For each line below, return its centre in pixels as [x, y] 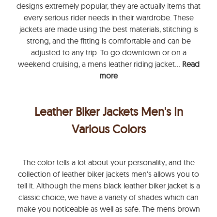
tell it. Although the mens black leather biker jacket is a [108, 186]
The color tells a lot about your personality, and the [108, 162]
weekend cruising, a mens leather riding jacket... [100, 64]
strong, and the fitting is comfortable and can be [108, 41]
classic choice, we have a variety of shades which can [108, 197]
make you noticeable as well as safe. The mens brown [108, 209]
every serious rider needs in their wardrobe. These [108, 17]
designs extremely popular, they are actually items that [108, 6]
